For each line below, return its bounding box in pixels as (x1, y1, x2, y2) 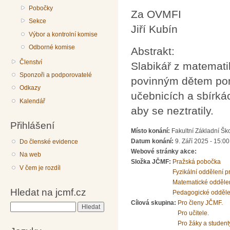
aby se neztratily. (131, 105, 214, 117)
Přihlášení (10, 120, 54, 131)
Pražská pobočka (172, 158, 221, 165)
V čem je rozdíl (20, 164, 61, 171)
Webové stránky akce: (131, 147, 198, 155)
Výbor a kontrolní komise (29, 30, 98, 38)
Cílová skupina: (131, 199, 178, 206)
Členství (20, 58, 43, 66)
